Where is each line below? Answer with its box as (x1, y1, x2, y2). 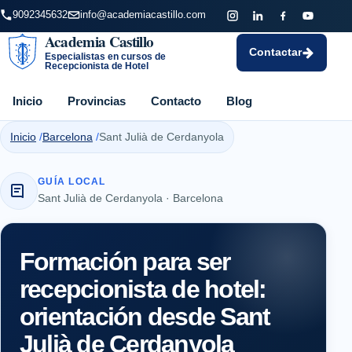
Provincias (68, 93, 126, 108)
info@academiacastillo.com (80, 9, 206, 20)
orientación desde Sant (20, 302, 270, 331)
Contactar (249, 46, 302, 58)
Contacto (151, 93, 201, 108)
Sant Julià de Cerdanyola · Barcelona (38, 191, 223, 204)
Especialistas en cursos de (44, 51, 166, 61)
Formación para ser (20, 247, 230, 276)
